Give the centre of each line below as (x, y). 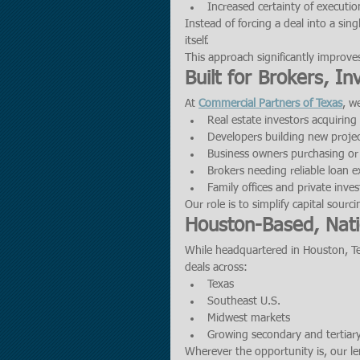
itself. (197, 41)
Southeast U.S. (244, 301)
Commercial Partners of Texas (270, 104)
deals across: (216, 268)
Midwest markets (249, 318)
